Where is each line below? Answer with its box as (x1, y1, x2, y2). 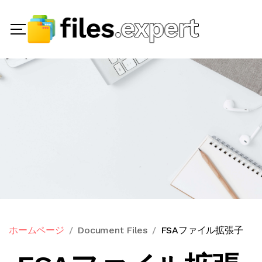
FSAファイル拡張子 (160, 225, 243, 236)
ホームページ (9, 225, 64, 236)
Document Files (77, 225, 147, 236)
